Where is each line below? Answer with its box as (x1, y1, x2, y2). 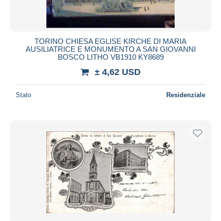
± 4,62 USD (95, 67, 141, 77)
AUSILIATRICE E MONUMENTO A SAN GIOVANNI (25, 44, 196, 53)
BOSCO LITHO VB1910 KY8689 (57, 52, 164, 61)
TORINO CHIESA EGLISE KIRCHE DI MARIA (35, 37, 186, 45)
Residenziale (166, 91, 205, 99)
